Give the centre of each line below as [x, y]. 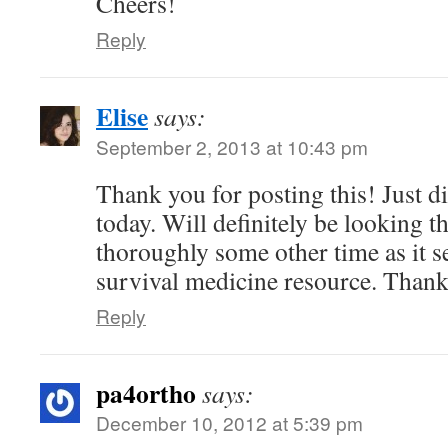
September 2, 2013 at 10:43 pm [232, 146]
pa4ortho [146, 393]
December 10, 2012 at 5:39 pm [229, 422]
